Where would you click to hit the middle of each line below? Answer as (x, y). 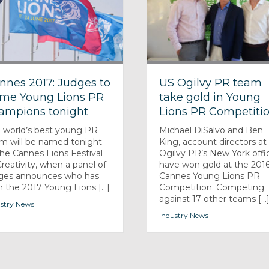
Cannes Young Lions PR (210, 176)
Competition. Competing (212, 187)
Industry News (184, 215)
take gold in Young (210, 97)
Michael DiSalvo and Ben (211, 130)
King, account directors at (213, 141)
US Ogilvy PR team (211, 83)
